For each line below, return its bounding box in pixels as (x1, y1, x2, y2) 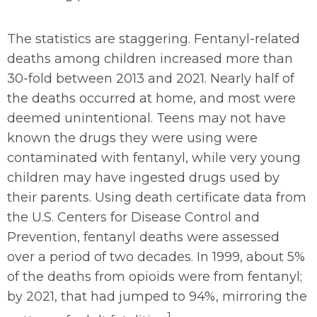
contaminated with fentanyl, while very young (7, 150, 301, 166)
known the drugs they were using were (7, 130, 258, 146)
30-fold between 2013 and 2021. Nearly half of (7, 71, 294, 86)
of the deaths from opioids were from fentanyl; (7, 269, 302, 284)
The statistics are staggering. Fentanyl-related (7, 31, 300, 47)
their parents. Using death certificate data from (7, 190, 306, 205)
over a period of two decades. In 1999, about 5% (7, 249, 305, 265)
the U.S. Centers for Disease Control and (7, 209, 260, 225)
